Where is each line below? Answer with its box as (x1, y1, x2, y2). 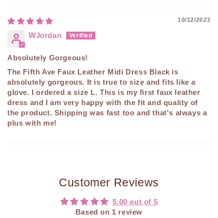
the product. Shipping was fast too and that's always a (7, 109, 207, 117)
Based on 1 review (75, 208, 143, 217)
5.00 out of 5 (112, 198, 158, 206)
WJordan (29, 31, 62, 40)
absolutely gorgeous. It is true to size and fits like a (7, 78, 196, 87)
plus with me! (7, 119, 57, 127)
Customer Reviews (59, 177, 159, 189)
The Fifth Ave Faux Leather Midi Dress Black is (7, 68, 179, 76)
